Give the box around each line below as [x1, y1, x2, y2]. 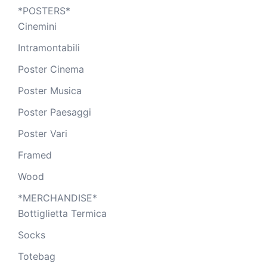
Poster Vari [18, 127, 67, 139]
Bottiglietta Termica [18, 207, 107, 219]
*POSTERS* [18, 4, 70, 17]
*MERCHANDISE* [18, 191, 97, 204]
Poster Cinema [18, 63, 84, 75]
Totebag [18, 250, 55, 262]
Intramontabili [18, 41, 80, 54]
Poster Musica [18, 84, 82, 97]
